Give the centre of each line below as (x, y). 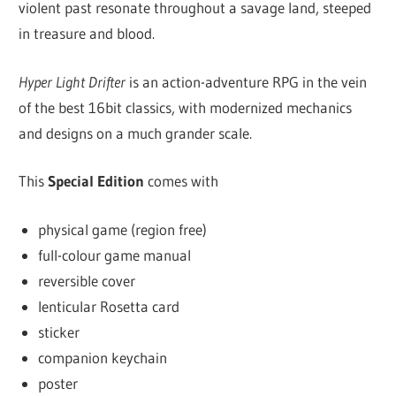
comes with (182, 181)
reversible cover (86, 280)
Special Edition (96, 181)
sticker (58, 331)
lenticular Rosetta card (108, 306)
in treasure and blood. (87, 34)
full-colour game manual (114, 255)
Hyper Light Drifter (72, 81)
